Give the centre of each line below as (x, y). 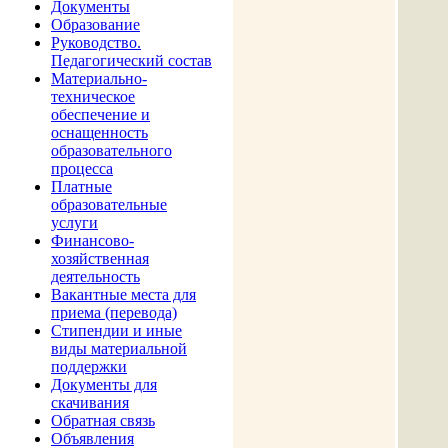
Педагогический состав (131, 60)
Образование (95, 24)
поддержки (89, 366)
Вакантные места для (123, 294)
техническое (93, 96)
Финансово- (92, 240)
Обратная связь (103, 420)
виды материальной (119, 348)
